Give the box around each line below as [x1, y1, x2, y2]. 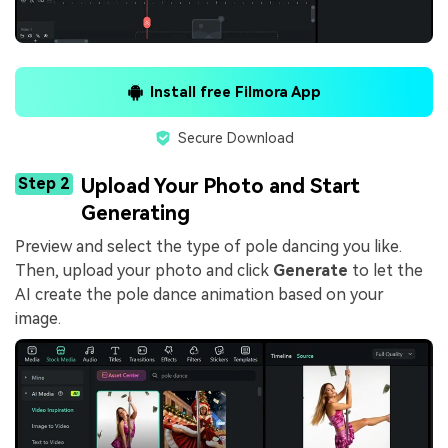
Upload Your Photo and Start [81, 174, 360, 199]
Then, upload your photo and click [15, 261, 273, 281]
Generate [273, 261, 352, 281]
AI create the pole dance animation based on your [15, 285, 384, 305]
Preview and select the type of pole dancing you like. [15, 237, 402, 257]
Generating [81, 201, 190, 226]
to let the [352, 261, 423, 281]
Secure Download [178, 130, 294, 147]
